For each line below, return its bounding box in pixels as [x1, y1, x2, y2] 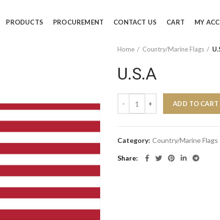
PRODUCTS [6, 18, 44, 26]
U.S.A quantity [117, 94, 161, 102]
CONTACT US [113, 18, 157, 26]
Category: [117, 136, 152, 144]
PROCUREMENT [53, 18, 104, 26]
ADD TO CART [173, 100, 219, 108]
